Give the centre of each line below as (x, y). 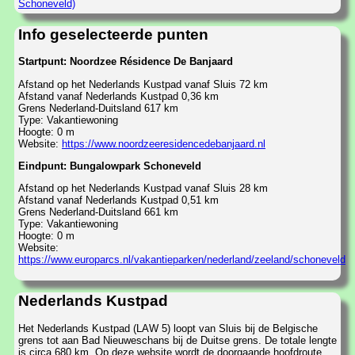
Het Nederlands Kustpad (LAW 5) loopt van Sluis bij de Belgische (168, 328)
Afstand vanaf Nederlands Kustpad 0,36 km (118, 96)
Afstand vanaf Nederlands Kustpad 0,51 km (118, 200)
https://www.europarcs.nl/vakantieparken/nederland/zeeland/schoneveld (182, 260)
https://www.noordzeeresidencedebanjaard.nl (164, 143)
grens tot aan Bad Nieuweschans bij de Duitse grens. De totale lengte (177, 340)
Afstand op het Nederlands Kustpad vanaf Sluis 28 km (143, 189)
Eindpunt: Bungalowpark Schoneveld (110, 166)
